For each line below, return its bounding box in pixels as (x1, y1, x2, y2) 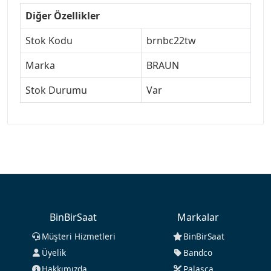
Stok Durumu (25, 83, 87, 97)
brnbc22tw (146, 34, 196, 48)
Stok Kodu (25, 34, 73, 48)
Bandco (183, 247, 212, 259)
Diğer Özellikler (25, 9, 100, 23)
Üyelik (41, 247, 66, 259)
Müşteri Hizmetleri (41, 230, 116, 243)
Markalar (177, 211, 219, 224)
